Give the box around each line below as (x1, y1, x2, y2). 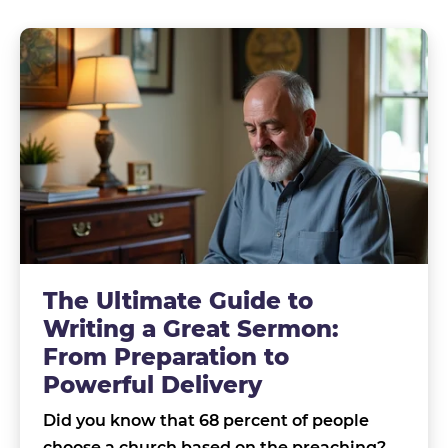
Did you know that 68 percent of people (42, 411, 369, 431)
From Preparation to (42, 342, 289, 371)
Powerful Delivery (42, 370, 262, 399)
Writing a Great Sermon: (42, 314, 339, 343)
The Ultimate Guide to (42, 286, 313, 315)
